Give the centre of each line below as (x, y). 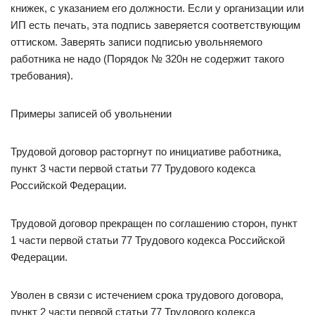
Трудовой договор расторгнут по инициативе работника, (146, 152)
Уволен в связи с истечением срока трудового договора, (147, 295)
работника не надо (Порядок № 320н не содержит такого (147, 59)
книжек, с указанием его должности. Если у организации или (157, 8)
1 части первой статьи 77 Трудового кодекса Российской (148, 240)
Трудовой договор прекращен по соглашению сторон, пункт (154, 223)
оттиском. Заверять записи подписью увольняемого (136, 42)
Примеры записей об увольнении (91, 114)
